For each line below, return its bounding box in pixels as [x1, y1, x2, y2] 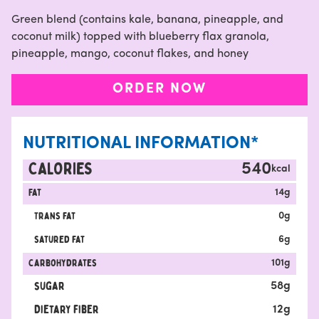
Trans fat [34, 209, 75, 222]
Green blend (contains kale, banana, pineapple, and [11, 14, 283, 26]
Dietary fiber [34, 303, 99, 318]
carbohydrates [28, 256, 97, 269]
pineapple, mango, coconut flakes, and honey [11, 48, 249, 60]
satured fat [34, 233, 85, 246]
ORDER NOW [113, 83, 206, 96]
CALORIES [28, 158, 93, 181]
